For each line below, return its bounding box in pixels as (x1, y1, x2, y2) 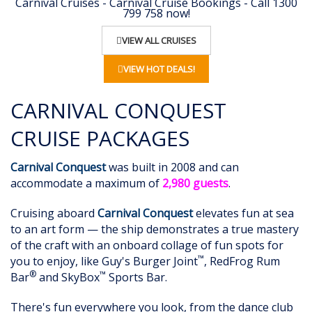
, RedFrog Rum (204, 253, 280, 270)
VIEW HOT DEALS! (123, 63, 195, 76)
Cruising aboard (10, 205, 97, 221)
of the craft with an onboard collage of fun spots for (10, 237, 283, 253)
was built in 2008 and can (106, 159, 239, 175)
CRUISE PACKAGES (10, 124, 189, 153)
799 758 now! (122, 6, 190, 22)
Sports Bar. (106, 270, 167, 286)
